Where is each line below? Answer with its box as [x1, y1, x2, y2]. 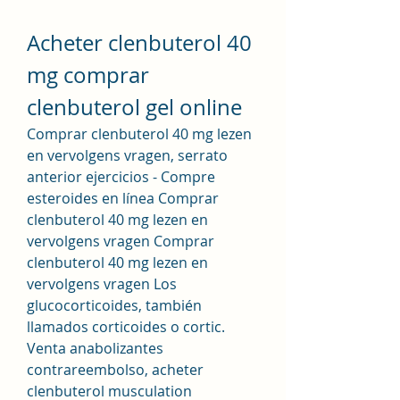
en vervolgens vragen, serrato [27, 145, 228, 165]
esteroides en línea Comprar [27, 187, 219, 208]
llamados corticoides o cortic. [27, 316, 225, 337]
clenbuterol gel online [27, 92, 242, 121]
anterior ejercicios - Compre [27, 166, 215, 187]
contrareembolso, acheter [27, 359, 204, 379]
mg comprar [27, 60, 149, 89]
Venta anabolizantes [27, 337, 163, 358]
